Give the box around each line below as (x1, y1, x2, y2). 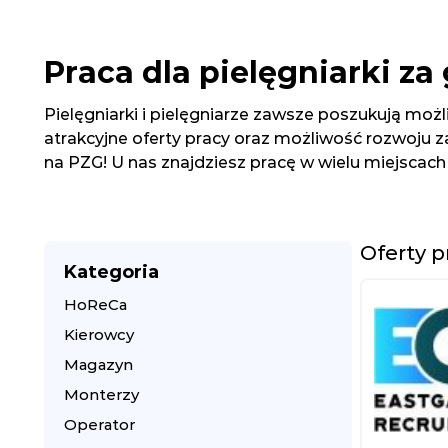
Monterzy (64, 385, 139, 404)
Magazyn (64, 355, 133, 374)
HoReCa (64, 295, 127, 314)
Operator (64, 415, 135, 434)
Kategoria (64, 261, 159, 283)
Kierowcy (64, 325, 134, 344)
